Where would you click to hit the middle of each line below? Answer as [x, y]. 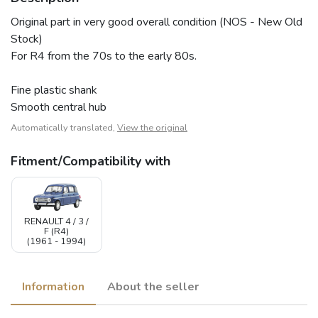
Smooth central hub [59, 107]
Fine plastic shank [54, 90]
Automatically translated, [64, 127]
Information [53, 286]
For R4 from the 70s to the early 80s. [104, 56]
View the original [152, 127]
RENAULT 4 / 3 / [57, 221]
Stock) [27, 39]
